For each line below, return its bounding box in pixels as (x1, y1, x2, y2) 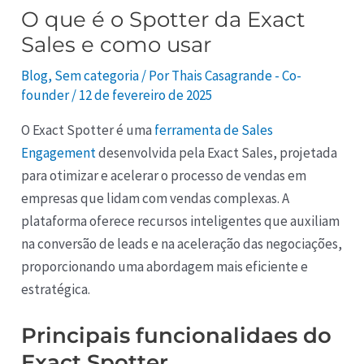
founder (21, 85, 72, 104)
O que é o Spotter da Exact (21, 6, 306, 32)
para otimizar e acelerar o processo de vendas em (21, 166, 307, 184)
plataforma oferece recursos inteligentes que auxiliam (21, 211, 340, 230)
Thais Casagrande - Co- (171, 66, 302, 84)
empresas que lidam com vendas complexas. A (21, 188, 290, 207)
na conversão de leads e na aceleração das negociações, (21, 234, 343, 253)
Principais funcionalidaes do (21, 322, 332, 349)
